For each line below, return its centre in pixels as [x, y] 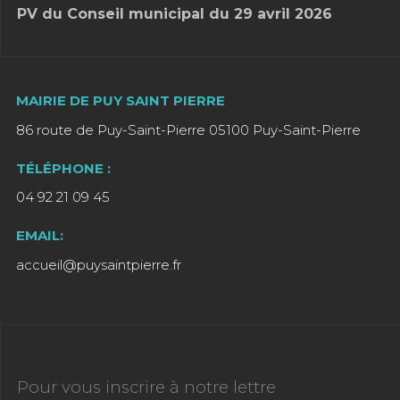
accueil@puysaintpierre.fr [99, 264]
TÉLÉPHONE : [63, 168]
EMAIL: [40, 236]
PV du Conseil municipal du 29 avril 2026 [175, 14]
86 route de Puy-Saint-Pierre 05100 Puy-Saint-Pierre [188, 129]
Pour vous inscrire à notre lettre [146, 387]
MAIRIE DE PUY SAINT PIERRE [121, 101]
